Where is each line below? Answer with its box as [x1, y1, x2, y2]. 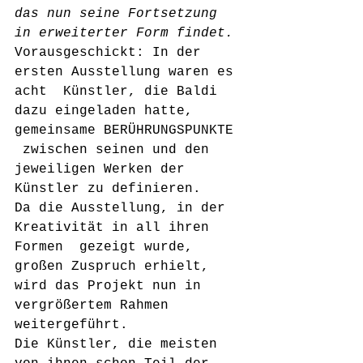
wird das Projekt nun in [15, 279, 217, 293]
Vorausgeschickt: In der [15, 45, 209, 60]
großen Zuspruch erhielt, [15, 259, 217, 274]
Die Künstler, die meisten [15, 337, 225, 352]
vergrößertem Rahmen [15, 298, 177, 313]
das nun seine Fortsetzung [15, 6, 225, 21]
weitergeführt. [15, 318, 128, 332]
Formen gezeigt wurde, [15, 240, 201, 254]
